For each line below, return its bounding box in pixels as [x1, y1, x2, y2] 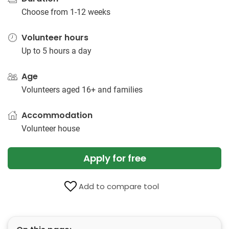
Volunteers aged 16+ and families [21, 85, 143, 95]
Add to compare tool [78, 181, 159, 192]
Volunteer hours [21, 32, 88, 43]
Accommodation [21, 109, 93, 121]
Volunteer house [21, 124, 80, 133]
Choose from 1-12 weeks [21, 7, 110, 17]
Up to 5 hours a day [21, 46, 91, 56]
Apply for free [83, 152, 146, 165]
